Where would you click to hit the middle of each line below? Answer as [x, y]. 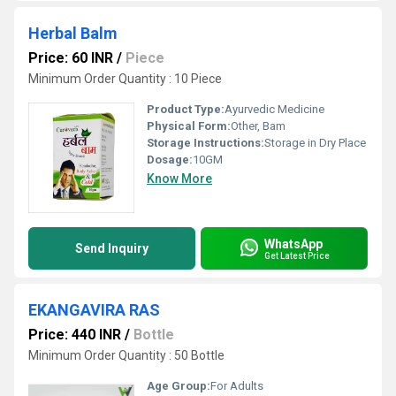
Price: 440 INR [75, 335]
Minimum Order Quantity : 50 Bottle [126, 355]
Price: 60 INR [71, 58]
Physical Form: [189, 126]
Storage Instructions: [206, 143]
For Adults [237, 386]
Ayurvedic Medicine [274, 109]
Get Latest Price [297, 255]
